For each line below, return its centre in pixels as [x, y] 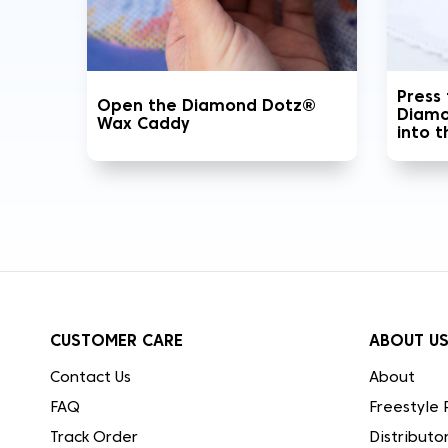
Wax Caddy [143, 124]
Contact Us [90, 378]
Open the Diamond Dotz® [206, 106]
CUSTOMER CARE [116, 342]
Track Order [94, 438]
